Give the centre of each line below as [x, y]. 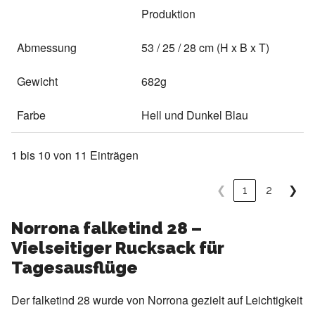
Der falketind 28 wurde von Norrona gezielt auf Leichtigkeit [157, 300]
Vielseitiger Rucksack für [118, 247]
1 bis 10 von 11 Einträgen [75, 155]
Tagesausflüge [75, 267]
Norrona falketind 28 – [107, 228]
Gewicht [37, 81]
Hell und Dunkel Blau [195, 115]
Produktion [168, 13]
